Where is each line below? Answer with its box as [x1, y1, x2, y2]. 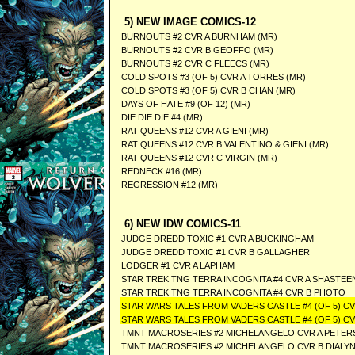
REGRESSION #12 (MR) [120, 180, 218, 189]
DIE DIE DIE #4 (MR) [120, 113, 203, 122]
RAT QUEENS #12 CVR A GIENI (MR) [120, 126, 269, 136]
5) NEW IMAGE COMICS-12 [120, 16, 256, 28]
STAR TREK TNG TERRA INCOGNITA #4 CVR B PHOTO [120, 288, 345, 297]
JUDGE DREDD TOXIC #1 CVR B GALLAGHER [120, 247, 310, 257]
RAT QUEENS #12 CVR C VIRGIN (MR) [120, 153, 277, 162]
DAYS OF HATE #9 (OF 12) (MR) [120, 99, 250, 109]
